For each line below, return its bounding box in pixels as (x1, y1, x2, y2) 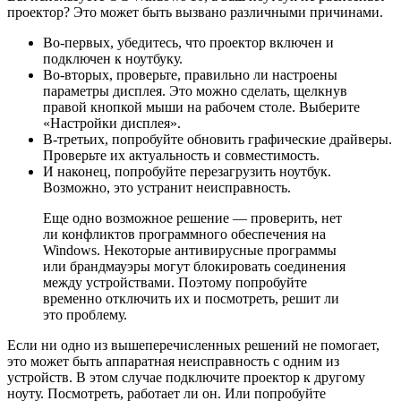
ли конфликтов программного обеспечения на (43, 226, 326, 243)
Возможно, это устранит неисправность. (43, 180, 291, 196)
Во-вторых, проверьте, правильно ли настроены (43, 67, 337, 83)
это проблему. (43, 307, 127, 323)
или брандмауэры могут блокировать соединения (43, 259, 346, 275)
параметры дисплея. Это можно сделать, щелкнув (43, 83, 347, 99)
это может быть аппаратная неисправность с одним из (7, 354, 339, 370)
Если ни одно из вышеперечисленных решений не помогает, (7, 337, 380, 354)
